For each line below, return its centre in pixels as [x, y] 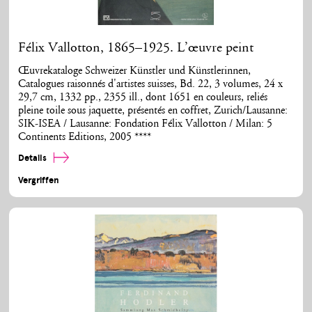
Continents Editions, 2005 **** [85, 137]
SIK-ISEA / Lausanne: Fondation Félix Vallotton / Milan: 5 [146, 124]
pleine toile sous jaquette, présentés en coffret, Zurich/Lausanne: [153, 111]
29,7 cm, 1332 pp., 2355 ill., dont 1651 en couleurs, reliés [143, 97]
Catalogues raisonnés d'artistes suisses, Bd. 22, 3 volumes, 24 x [151, 84]
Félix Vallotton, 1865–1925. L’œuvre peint [136, 48]
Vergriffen [39, 181]
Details [34, 158]
